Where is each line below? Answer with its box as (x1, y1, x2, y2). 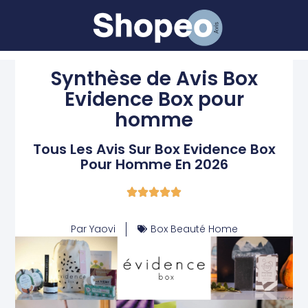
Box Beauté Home (150, 221, 238, 236)
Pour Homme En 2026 (80, 154, 228, 174)
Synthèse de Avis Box (50, 65, 258, 92)
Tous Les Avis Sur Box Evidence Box (32, 139, 276, 159)
